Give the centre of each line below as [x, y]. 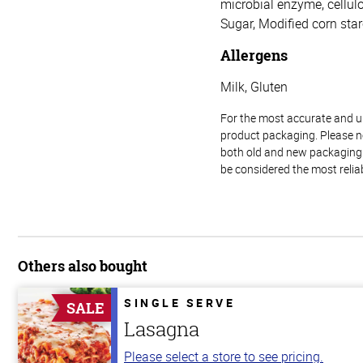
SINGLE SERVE [179, 302]
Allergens [254, 55]
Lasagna [162, 329]
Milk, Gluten [254, 86]
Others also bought [83, 265]
